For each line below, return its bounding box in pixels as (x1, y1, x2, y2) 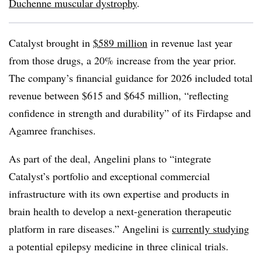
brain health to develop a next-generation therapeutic (9, 204, 232, 218)
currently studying (172, 222, 249, 236)
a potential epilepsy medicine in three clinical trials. (9, 239, 229, 253)
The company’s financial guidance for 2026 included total (9, 71, 253, 85)
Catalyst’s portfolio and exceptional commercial (9, 169, 210, 183)
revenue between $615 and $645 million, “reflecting (9, 88, 229, 102)
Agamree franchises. (9, 123, 96, 137)
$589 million (93, 36, 147, 50)
